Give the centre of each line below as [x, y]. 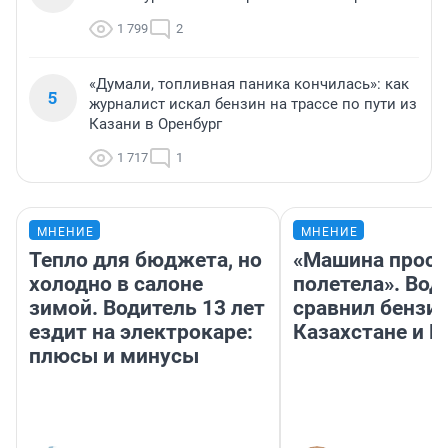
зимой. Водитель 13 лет [147, 308]
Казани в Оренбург [155, 124]
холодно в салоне [116, 284]
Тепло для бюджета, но [145, 260]
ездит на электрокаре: [141, 332]
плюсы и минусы [114, 356]
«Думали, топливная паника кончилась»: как [249, 84]
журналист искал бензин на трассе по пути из [253, 104]
